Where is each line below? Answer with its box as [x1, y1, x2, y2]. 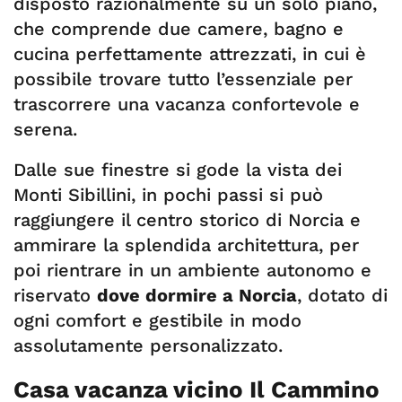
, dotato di [297, 284, 388, 306]
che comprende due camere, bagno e [13, 18, 344, 39]
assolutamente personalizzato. [13, 335, 283, 356]
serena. [13, 118, 77, 140]
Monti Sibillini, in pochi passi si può [13, 184, 323, 205]
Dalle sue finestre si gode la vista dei [13, 159, 342, 180]
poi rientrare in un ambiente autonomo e [13, 259, 371, 281]
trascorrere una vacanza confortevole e [13, 93, 360, 115]
